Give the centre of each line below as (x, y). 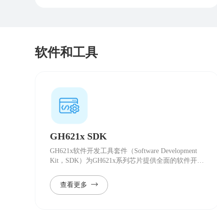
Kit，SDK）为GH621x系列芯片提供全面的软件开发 (127, 160)
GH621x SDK (78, 136)
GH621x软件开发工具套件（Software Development (124, 151)
